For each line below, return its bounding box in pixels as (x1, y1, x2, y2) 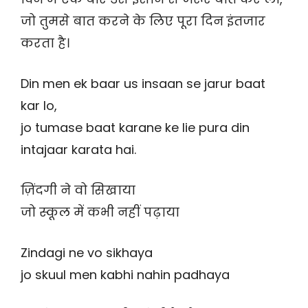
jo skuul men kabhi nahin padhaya (21, 266, 230, 284)
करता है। (21, 34, 69, 52)
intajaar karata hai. (21, 141, 136, 159)
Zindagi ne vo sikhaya (21, 244, 153, 262)
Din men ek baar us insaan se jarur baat (21, 75, 265, 93)
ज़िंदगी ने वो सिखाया (21, 181, 135, 199)
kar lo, (21, 97, 57, 115)
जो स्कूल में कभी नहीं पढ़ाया (21, 203, 179, 221)
